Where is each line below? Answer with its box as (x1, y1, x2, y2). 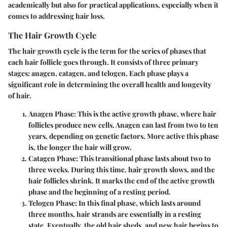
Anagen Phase (28, 109, 74, 119)
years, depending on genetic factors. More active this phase (28, 131, 219, 141)
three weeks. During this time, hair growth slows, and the (28, 165, 215, 175)
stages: (8, 68, 31, 79)
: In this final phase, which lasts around (75, 198, 201, 208)
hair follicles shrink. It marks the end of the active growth (28, 176, 215, 186)
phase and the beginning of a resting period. (28, 187, 171, 197)
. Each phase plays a (126, 68, 188, 79)
